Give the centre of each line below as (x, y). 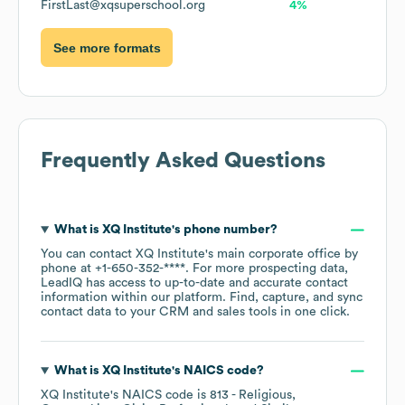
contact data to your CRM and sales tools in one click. (195, 312)
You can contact (88, 254)
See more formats (107, 47)
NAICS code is (166, 396)
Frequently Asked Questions (183, 161)
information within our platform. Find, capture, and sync (202, 298)
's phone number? (224, 230)
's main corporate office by (282, 254)
